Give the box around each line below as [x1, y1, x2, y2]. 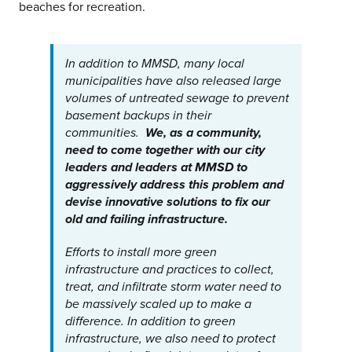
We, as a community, [145, 126, 262, 141]
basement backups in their [64, 108, 211, 123]
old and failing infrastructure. [64, 212, 228, 228]
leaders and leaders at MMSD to [64, 160, 247, 176]
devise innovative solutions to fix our [64, 195, 270, 211]
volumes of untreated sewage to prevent [64, 91, 289, 106]
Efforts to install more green [64, 245, 217, 260]
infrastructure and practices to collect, [64, 262, 274, 277]
